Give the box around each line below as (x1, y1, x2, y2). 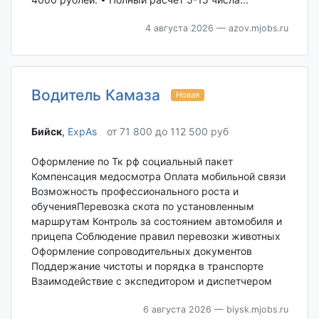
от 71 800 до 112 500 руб (106, 125, 229, 137)
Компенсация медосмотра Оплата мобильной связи (31, 170, 286, 183)
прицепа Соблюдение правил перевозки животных (31, 230, 281, 243)
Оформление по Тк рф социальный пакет (31, 155, 233, 168)
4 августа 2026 (145, 23, 214, 34)
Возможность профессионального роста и (31, 185, 239, 198)
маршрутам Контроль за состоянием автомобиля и (31, 215, 282, 228)
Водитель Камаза (31, 86, 160, 105)
